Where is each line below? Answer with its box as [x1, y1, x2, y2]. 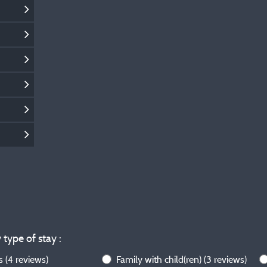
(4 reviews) [5, 253, 48, 265]
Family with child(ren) [116, 253, 204, 265]
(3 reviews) [204, 253, 247, 265]
